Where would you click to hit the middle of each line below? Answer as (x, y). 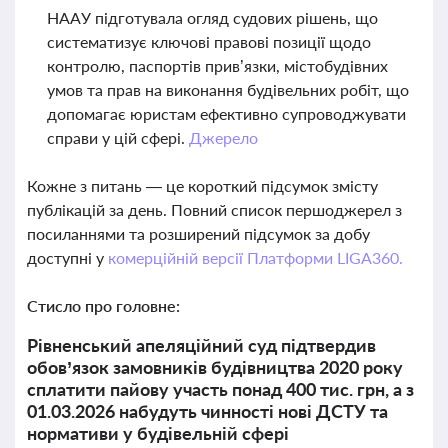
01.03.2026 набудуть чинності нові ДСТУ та (207, 411)
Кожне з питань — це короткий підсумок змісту (202, 185)
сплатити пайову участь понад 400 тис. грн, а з (220, 389)
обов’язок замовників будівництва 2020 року (215, 367)
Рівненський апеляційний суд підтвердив (201, 345)
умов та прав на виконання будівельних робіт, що (228, 89)
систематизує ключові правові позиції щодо (209, 41)
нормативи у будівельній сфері (158, 433)
